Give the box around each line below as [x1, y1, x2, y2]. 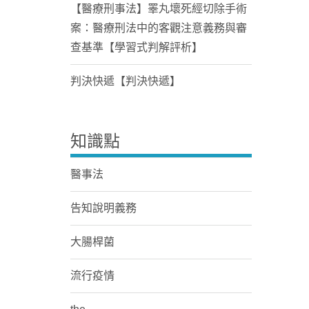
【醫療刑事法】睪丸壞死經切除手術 [70, 3, 247, 14]
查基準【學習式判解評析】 [70, 41, 203, 53]
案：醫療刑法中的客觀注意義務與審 [70, 22, 247, 34]
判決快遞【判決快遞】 [70, 75, 181, 87]
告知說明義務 [70, 202, 137, 214]
